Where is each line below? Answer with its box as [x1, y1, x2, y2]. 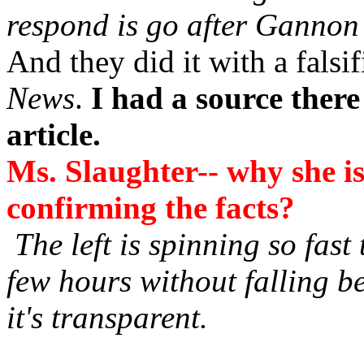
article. [6, 117, 101, 152]
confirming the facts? [6, 190, 295, 225]
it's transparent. [6, 300, 208, 335]
